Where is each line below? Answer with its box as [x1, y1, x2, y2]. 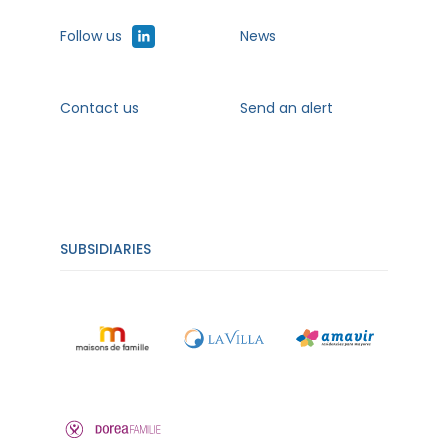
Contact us [60, 98, 139, 119]
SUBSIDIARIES [60, 239, 151, 260]
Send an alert [240, 98, 334, 119]
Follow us [60, 26, 122, 47]
